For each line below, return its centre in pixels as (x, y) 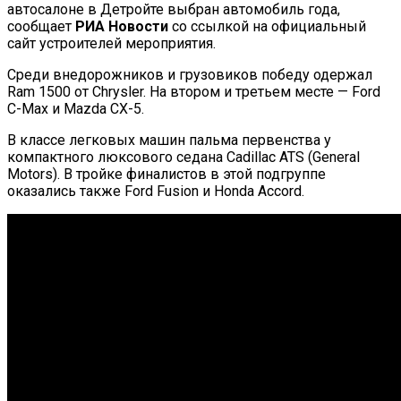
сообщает (41, 26)
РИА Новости (122, 26)
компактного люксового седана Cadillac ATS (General (183, 157)
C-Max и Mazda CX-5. (76, 108)
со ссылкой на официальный (267, 26)
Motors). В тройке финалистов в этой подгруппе (166, 174)
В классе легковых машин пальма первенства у (169, 140)
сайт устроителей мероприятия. (111, 43)
